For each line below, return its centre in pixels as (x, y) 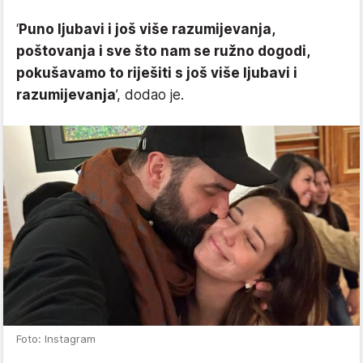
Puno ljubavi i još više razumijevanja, (147, 29)
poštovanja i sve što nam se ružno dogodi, (163, 51)
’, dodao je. (150, 94)
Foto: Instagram (56, 339)
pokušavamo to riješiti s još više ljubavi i (157, 73)
